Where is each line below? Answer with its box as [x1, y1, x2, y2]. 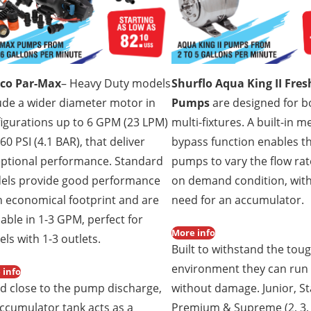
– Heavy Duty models [60, 75, 171, 91]
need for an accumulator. [171, 192, 305, 208]
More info [171, 226, 216, 239]
